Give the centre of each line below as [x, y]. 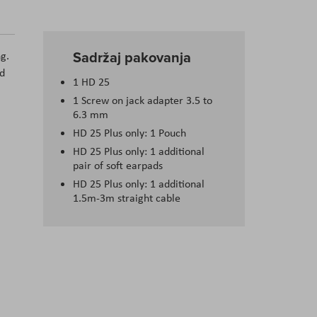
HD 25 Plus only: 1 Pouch [129, 133]
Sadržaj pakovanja [132, 57]
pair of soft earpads [118, 166]
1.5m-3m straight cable [127, 198]
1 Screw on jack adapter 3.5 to [143, 100]
